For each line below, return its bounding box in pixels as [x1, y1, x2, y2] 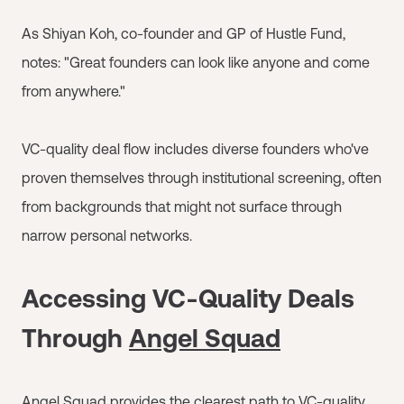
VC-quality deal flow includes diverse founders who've [22, 140, 369, 157]
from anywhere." [22, 82, 125, 99]
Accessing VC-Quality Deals [22, 283, 354, 313]
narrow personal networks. [22, 226, 192, 243]
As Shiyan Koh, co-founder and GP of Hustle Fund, [22, 24, 345, 41]
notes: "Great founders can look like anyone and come [22, 53, 370, 70]
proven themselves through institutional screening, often [22, 169, 381, 186]
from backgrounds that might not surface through [22, 197, 342, 215]
